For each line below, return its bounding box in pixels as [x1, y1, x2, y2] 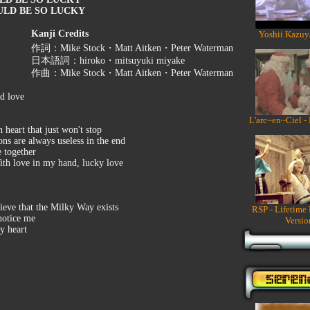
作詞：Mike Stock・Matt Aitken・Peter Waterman [31, 43, 233, 53]
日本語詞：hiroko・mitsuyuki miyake [31, 55, 185, 66]
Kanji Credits [31, 28, 89, 39]
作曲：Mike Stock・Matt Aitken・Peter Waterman [31, 68, 233, 78]
